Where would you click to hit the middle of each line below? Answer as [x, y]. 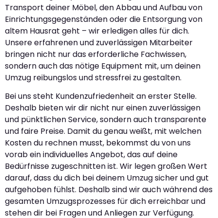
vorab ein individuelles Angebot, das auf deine [91, 154]
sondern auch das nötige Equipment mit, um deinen [103, 66]
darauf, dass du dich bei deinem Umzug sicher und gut [107, 178]
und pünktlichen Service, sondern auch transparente [106, 119]
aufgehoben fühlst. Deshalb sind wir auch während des [109, 190]
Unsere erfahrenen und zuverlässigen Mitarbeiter [99, 42]
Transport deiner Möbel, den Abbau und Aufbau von [104, 7]
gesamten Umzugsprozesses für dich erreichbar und [105, 201]
